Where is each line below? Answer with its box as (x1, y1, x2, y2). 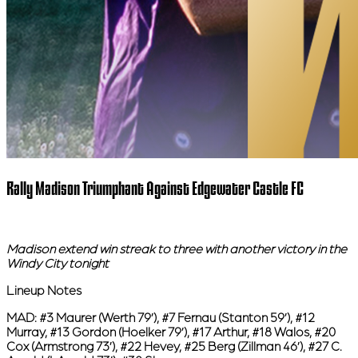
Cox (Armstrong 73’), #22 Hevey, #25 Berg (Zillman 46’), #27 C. (6, 340, 342, 355)
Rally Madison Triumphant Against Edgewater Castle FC (6, 177, 304, 200)
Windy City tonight (6, 257, 109, 272)
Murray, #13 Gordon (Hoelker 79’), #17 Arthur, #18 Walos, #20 (6, 325, 336, 340)
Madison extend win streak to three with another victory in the (6, 242, 347, 257)
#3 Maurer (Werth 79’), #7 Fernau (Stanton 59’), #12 (39, 311, 315, 326)
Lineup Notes (6, 284, 82, 299)
